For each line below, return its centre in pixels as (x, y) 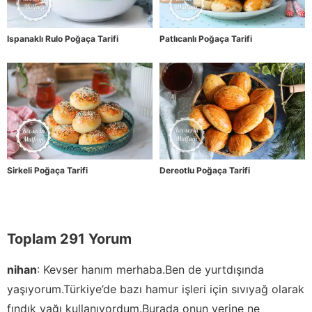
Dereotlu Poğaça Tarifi (205, 171)
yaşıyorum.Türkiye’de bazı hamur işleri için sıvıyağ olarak (156, 289)
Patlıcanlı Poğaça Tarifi (206, 39)
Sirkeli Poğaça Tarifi (47, 171)
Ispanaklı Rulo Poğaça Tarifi (63, 39)
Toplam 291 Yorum (69, 239)
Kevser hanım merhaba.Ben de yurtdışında (154, 270)
